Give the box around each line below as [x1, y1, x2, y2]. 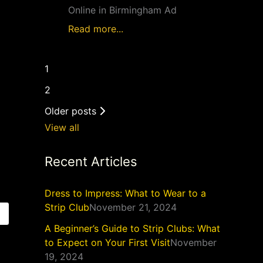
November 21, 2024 [89, 201, 177, 213]
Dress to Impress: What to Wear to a [45, 187, 206, 199]
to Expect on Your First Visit [45, 237, 170, 248]
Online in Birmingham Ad [68, 4, 177, 16]
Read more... [68, 23, 123, 35]
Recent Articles [45, 154, 137, 169]
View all [45, 122, 79, 133]
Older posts [45, 105, 96, 117]
